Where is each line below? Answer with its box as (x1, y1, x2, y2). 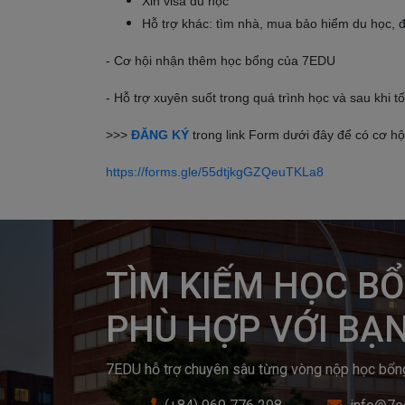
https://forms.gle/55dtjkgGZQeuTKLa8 (106, 165, 324, 179)
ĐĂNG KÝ (131, 127, 189, 142)
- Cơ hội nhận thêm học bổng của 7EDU (106, 53, 335, 68)
